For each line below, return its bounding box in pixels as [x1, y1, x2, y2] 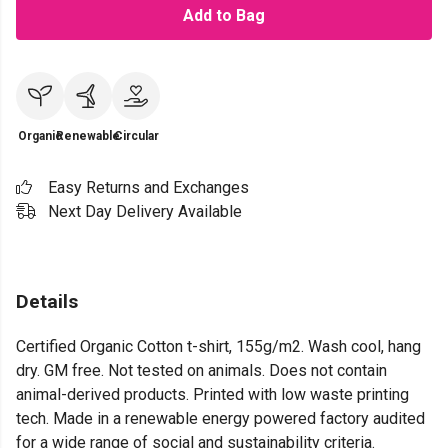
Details [16, 290, 78, 313]
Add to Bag [183, 6, 265, 25]
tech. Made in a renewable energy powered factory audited [16, 409, 425, 429]
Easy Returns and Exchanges [48, 178, 249, 197]
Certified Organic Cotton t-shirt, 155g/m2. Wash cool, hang [16, 337, 421, 357]
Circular [113, 129, 159, 143]
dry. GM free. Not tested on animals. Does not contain [16, 361, 387, 381]
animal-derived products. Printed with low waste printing [16, 385, 409, 405]
